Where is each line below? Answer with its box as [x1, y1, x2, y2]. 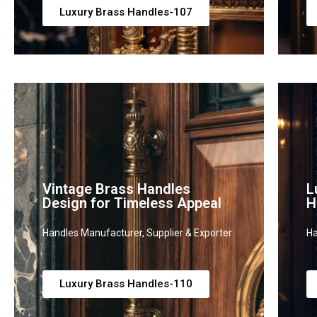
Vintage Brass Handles [42, 180, 190, 197]
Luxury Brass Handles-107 [59, 6, 192, 18]
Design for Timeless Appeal [42, 195, 221, 212]
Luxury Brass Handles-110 [59, 277, 192, 290]
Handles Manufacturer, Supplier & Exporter [42, 227, 232, 238]
